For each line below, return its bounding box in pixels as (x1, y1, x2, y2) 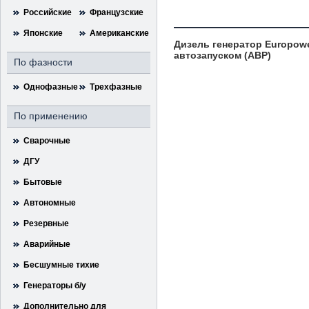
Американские (90, 28, 150, 38)
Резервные (23, 219, 69, 228)
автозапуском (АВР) (174, 50, 271, 61)
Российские (23, 8, 72, 17)
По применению (14, 110, 88, 121)
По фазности (14, 57, 72, 68)
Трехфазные (90, 82, 143, 92)
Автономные (23, 198, 76, 208)
